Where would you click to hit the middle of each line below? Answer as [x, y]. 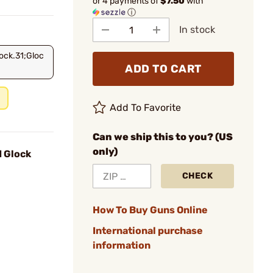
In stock [197, 30]
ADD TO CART [163, 69]
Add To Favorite [146, 108]
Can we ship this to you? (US [163, 137]
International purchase [148, 231]
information [122, 245]
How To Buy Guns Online [150, 210]
